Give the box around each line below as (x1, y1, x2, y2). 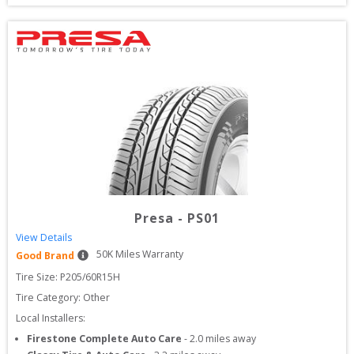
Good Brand (16, 249, 74, 262)
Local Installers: (16, 311, 85, 325)
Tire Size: (16, 270, 60, 284)
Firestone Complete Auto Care (27, 332, 182, 345)
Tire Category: (16, 291, 81, 304)
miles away (203, 332, 256, 345)
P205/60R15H (60, 270, 120, 284)
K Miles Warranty (107, 247, 183, 261)
